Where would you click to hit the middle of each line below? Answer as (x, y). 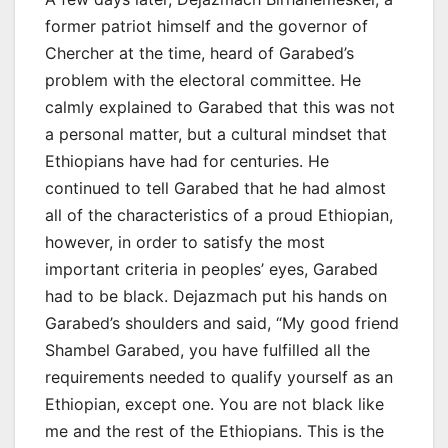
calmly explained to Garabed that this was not (220, 106)
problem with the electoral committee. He (203, 79)
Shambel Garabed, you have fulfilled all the (207, 349)
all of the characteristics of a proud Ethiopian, (219, 214)
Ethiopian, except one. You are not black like (214, 403)
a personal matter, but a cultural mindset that (216, 133)
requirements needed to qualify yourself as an (219, 376)
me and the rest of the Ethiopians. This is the (214, 430)
